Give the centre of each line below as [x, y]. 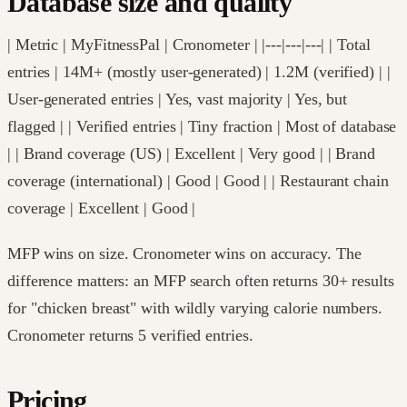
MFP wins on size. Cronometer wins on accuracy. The [184, 253]
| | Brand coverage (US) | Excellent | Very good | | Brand [191, 153]
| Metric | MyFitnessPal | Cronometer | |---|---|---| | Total [189, 44]
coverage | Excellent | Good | [102, 208]
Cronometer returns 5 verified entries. [130, 335]
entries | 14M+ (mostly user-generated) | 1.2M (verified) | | [199, 71]
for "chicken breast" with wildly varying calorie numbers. [195, 308]
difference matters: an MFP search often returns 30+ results [201, 280]
